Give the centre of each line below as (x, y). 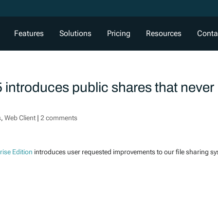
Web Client (20, 118)
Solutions (75, 33)
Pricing (119, 33)
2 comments (59, 118)
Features (29, 33)
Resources (164, 33)
